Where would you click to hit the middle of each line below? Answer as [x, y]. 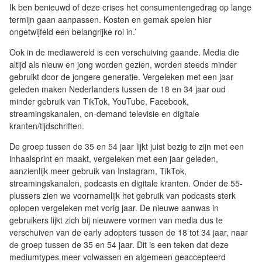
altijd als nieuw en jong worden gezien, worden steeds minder [123, 65]
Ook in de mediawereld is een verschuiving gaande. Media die [124, 52]
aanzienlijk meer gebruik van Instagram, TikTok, [98, 171]
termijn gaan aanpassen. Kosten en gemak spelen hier [111, 20]
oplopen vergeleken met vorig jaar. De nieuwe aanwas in [114, 208]
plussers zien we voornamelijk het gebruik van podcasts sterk [123, 196]
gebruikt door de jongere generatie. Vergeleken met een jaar [121, 77]
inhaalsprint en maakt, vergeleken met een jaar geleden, [114, 159]
